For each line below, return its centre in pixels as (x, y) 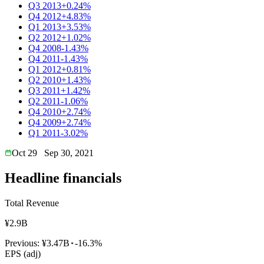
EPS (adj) (23, 253)
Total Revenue (32, 203)
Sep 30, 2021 (69, 153)
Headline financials (63, 178)
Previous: (23, 243)
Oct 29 (24, 153)
